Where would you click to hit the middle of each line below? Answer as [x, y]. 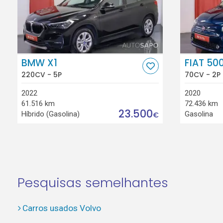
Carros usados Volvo [61, 208]
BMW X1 [40, 63]
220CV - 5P [42, 74]
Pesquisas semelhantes [93, 183]
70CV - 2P [202, 74]
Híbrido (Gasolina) [51, 114]
